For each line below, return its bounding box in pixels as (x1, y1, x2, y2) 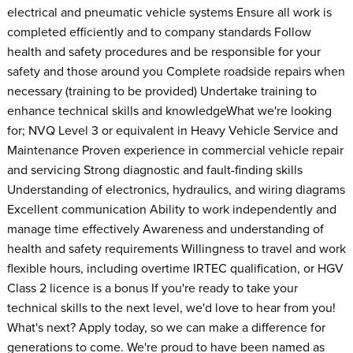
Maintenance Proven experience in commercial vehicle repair (6, 142, 344, 158)
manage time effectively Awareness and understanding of (6, 221, 324, 237)
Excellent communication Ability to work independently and (6, 201, 336, 217)
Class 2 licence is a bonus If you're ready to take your (6, 280, 298, 296)
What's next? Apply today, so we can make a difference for (6, 319, 325, 336)
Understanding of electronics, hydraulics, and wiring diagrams (6, 181, 345, 198)
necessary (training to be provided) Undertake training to (6, 83, 317, 99)
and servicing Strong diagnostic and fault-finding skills (6, 162, 303, 178)
